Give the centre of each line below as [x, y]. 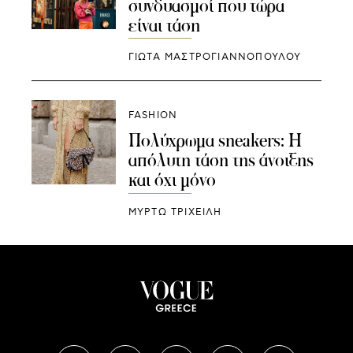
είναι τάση [164, 25]
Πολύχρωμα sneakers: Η [215, 141]
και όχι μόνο [172, 180]
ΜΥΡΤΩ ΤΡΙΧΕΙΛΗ [175, 213]
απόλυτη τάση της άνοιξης [221, 160]
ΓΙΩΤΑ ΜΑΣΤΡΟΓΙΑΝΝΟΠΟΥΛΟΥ [215, 58]
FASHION [153, 116]
